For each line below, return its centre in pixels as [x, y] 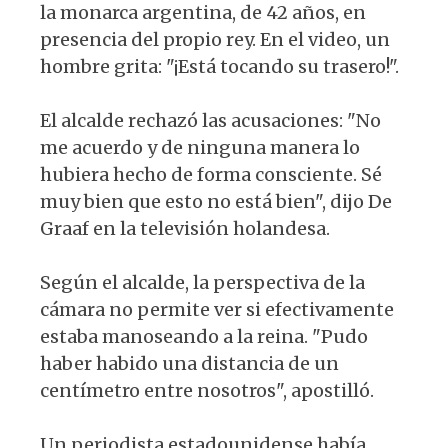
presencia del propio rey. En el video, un [215, 40]
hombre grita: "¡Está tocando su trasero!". [219, 67]
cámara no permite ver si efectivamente [217, 310]
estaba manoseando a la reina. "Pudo [204, 337]
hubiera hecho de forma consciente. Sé [211, 175]
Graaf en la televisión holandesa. [185, 229]
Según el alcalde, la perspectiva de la [202, 283]
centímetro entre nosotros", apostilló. [207, 391]
